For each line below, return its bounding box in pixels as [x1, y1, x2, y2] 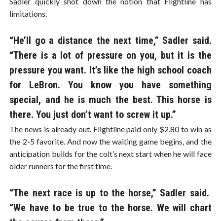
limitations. [9, 8, 47, 18]
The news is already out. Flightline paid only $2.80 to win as [9, 124, 212, 134]
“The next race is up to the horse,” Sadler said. [9, 187, 212, 199]
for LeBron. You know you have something [9, 78, 212, 91]
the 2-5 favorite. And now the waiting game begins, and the [9, 136, 212, 146]
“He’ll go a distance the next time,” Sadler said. [9, 34, 212, 46]
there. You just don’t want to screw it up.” [9, 108, 177, 120]
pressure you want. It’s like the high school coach [9, 64, 212, 76]
